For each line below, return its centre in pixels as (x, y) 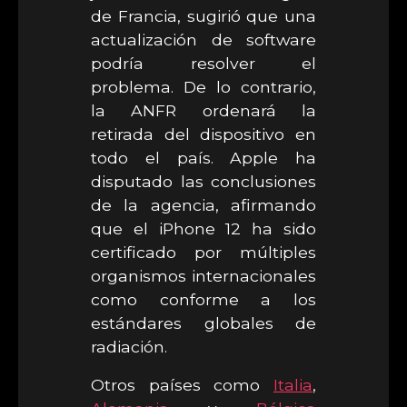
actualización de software (203, 40)
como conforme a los (203, 299)
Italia (293, 385)
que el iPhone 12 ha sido (203, 228)
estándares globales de (203, 323)
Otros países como (182, 385)
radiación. (129, 347)
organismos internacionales (203, 276)
